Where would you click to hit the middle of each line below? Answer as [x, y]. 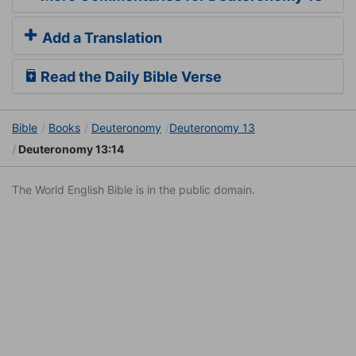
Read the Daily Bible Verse [130, 77]
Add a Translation [101, 38]
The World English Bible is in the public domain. [133, 190]
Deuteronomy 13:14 [70, 149]
